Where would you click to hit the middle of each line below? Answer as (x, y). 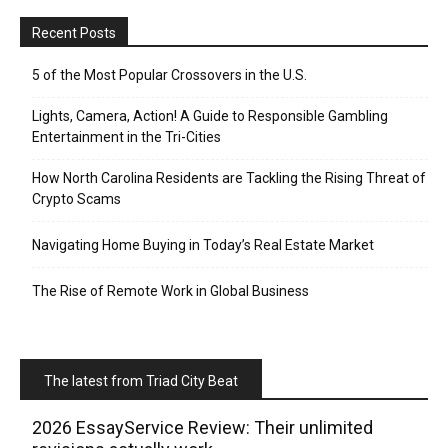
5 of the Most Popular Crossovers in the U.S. (169, 75)
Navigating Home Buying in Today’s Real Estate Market (203, 245)
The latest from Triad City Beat (141, 381)
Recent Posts (74, 33)
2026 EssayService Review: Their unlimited (202, 427)
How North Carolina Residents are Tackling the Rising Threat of (229, 178)
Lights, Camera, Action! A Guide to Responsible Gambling (210, 116)
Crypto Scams (76, 199)
